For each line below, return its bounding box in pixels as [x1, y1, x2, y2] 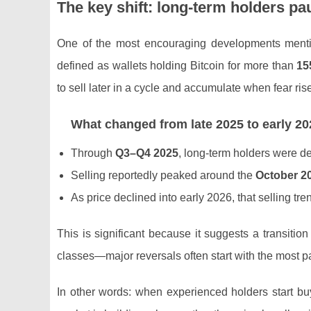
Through [71, 147, 115, 159]
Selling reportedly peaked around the [71, 169, 255, 181]
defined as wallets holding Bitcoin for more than [57, 60, 297, 72]
